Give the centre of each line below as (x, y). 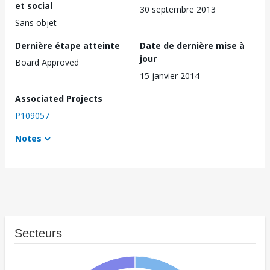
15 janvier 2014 (170, 76)
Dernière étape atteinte (67, 46)
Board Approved (47, 63)
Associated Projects (59, 99)
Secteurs (38, 234)
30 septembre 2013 (178, 10)
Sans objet (36, 23)
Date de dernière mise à (192, 46)
